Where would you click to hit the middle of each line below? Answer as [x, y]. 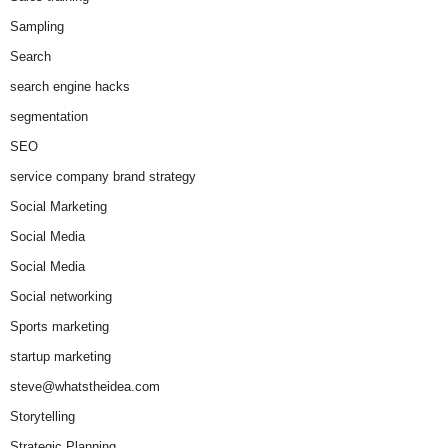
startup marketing [60, 357]
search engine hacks [70, 87]
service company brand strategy [103, 177]
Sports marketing [59, 327]
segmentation [49, 117]
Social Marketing [58, 207]
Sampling [37, 27]
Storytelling [42, 417]
